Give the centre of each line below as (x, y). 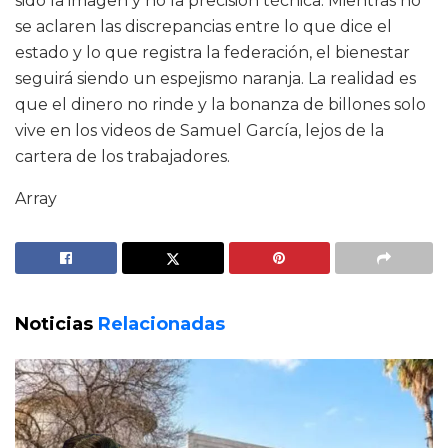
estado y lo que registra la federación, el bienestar (212, 53)
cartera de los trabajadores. (122, 157)
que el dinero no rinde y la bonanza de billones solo (220, 105)
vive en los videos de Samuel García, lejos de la (199, 131)
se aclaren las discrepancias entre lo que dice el (203, 27)
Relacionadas (161, 324)
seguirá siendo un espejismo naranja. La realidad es (215, 79)
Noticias (56, 324)
